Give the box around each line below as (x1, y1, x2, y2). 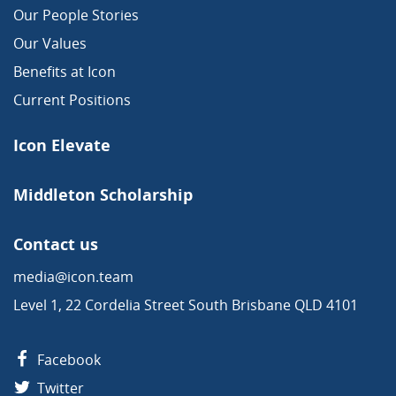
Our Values (13, 33, 87, 53)
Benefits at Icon (13, 61, 116, 81)
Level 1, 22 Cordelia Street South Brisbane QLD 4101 (13, 294, 358, 315)
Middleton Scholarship (13, 183, 193, 205)
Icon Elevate (13, 133, 110, 156)
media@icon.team (13, 266, 133, 286)
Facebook (34, 349, 101, 369)
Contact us (13, 232, 98, 255)
